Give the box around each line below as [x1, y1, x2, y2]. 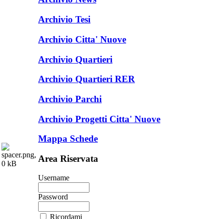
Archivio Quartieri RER [38, 74, 135, 85]
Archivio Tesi [38, 14, 90, 25]
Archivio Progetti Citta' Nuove [38, 113, 160, 124]
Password [38, 192, 68, 201]
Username [38, 173, 69, 182]
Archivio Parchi [38, 93, 102, 104]
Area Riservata [38, 153, 98, 164]
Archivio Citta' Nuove [38, 34, 126, 44]
